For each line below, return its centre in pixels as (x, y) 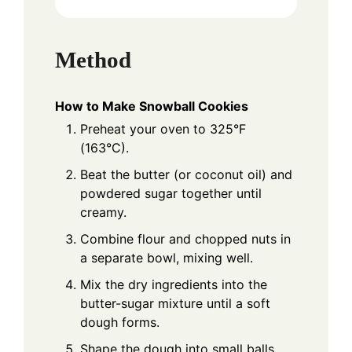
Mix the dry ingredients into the (174, 284)
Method (93, 59)
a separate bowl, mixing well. (167, 257)
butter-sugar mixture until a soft (175, 303)
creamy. (103, 212)
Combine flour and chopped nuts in (185, 238)
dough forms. (120, 322)
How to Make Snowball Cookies (152, 106)
